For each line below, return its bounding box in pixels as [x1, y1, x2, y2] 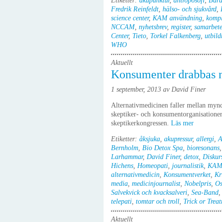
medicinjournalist [132, 180, 180, 187]
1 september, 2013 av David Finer [111, 86, 206, 93]
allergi [196, 135, 214, 143]
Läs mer [171, 119, 196, 127]
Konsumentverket [164, 171, 211, 178]
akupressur [164, 135, 192, 143]
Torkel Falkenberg [150, 32, 201, 40]
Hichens [111, 162, 133, 169]
